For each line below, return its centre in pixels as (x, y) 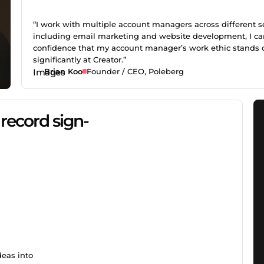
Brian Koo (63, 71)
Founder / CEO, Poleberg (136, 71)
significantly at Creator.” (80, 59)
